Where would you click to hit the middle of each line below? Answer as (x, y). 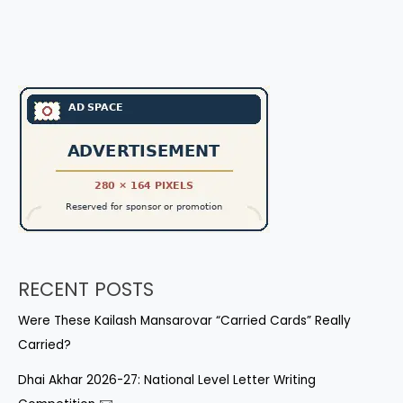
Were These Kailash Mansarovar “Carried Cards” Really (184, 321)
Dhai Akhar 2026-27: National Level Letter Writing (167, 380)
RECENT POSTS (86, 289)
